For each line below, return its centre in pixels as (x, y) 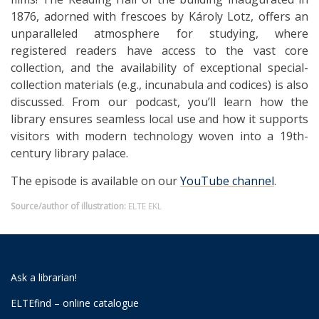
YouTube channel (227, 181)
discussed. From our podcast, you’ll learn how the (159, 102)
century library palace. (69, 153)
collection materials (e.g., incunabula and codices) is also (159, 85)
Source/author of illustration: (68, 206)
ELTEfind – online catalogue (75, 303)
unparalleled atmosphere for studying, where (159, 34)
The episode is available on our (95, 181)
